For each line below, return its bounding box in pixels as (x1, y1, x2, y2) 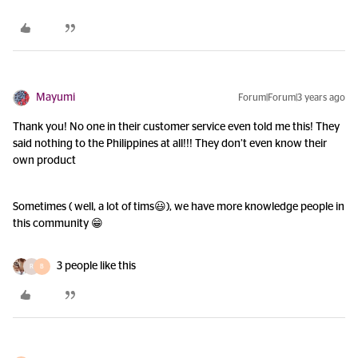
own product (13, 155, 76, 167)
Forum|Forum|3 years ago (238, 93, 345, 103)
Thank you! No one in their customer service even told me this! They (13, 121, 340, 133)
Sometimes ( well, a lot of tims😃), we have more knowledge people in (13, 201, 344, 213)
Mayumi (36, 92, 75, 104)
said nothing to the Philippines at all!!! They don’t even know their (13, 138, 327, 150)
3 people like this (57, 261, 136, 272)
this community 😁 (13, 218, 103, 230)
